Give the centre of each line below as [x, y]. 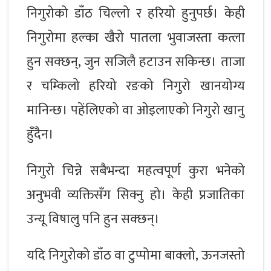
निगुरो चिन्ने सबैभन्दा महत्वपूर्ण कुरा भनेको [135, 171]
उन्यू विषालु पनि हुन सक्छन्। [93, 219]
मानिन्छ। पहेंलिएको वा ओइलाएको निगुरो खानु [135, 110]
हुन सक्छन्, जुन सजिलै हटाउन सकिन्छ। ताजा [135, 62]
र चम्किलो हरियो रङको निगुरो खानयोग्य [135, 86]
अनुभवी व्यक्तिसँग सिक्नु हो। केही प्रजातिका [135, 195]
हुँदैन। [40, 134]
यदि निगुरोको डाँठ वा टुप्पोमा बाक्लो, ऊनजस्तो [135, 255]
